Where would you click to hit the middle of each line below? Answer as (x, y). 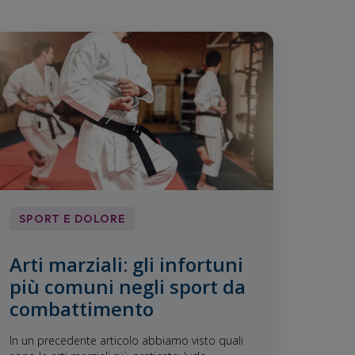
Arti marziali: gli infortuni (127, 264)
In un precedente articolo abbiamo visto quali (127, 340)
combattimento (82, 308)
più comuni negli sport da (128, 286)
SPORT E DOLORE (73, 218)
